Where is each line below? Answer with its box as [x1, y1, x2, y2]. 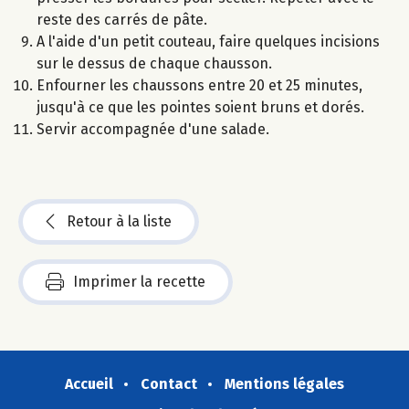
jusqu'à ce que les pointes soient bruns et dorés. [37, 99, 364, 117]
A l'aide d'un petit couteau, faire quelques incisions [37, 33, 380, 51]
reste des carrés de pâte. [37, 11, 207, 29]
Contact [141, 375, 197, 393]
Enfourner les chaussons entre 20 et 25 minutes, [37, 77, 362, 95]
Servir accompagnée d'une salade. [37, 121, 269, 139]
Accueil [65, 375, 113, 393]
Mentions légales [225, 375, 344, 393]
